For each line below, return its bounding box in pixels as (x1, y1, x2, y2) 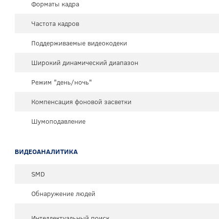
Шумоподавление (31, 116, 86, 127)
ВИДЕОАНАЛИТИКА (15, 147, 78, 157)
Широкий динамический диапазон (31, 58, 138, 68)
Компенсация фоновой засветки (31, 97, 131, 107)
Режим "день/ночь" (31, 77, 92, 88)
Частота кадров (31, 19, 79, 29)
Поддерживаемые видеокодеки (31, 38, 127, 48)
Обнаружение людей (31, 189, 95, 199)
